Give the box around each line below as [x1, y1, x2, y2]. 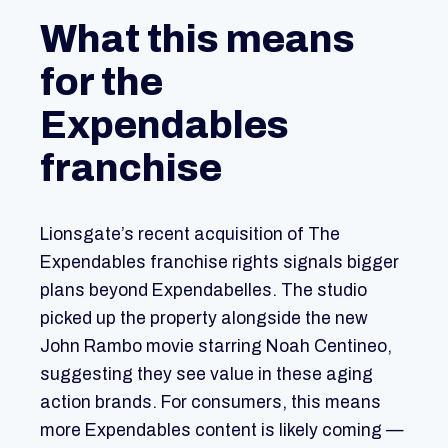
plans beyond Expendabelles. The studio [40, 281, 367, 301]
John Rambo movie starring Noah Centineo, [40, 337, 392, 357]
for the [40, 61, 163, 103]
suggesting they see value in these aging [40, 365, 373, 385]
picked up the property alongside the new [40, 309, 368, 329]
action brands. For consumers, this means [40, 393, 381, 413]
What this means [40, 18, 355, 60]
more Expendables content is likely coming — [40, 421, 404, 441]
